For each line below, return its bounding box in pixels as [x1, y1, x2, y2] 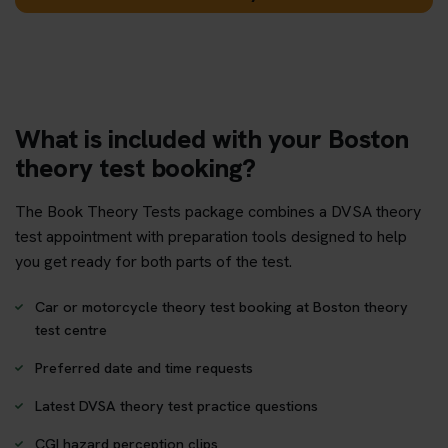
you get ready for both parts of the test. [15, 250, 292, 272]
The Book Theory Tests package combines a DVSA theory [15, 200, 421, 222]
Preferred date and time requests [35, 357, 253, 377]
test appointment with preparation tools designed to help [15, 225, 407, 247]
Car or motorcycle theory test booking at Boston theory [35, 296, 408, 316]
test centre [35, 319, 107, 339]
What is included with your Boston [15, 121, 409, 156]
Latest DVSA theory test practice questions [35, 395, 318, 415]
